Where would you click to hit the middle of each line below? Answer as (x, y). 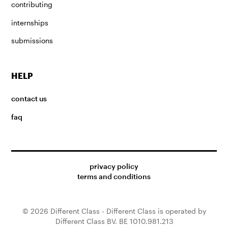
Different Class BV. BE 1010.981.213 (114, 221)
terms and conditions (114, 177)
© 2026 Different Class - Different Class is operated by (114, 211)
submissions (32, 41)
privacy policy (114, 166)
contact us (29, 99)
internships (30, 22)
